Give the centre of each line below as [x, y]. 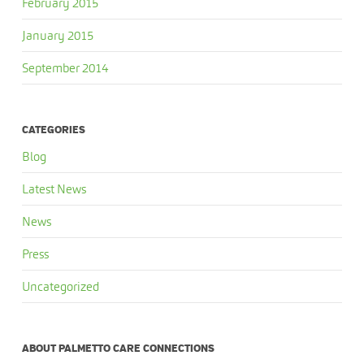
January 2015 [57, 35]
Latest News [54, 189]
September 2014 [65, 68]
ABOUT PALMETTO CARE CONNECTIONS [118, 349]
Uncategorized [60, 286]
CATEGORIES [53, 130]
